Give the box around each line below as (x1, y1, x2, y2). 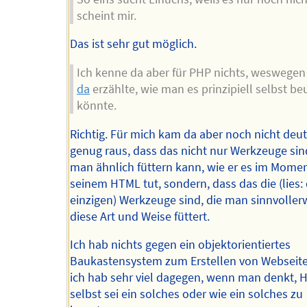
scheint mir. (76, 8, 136, 23)
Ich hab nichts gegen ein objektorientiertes (70, 237, 291, 253)
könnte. (76, 97, 116, 113)
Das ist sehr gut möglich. (70, 36, 197, 52)
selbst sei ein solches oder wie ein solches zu (70, 286, 304, 302)
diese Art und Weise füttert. (70, 208, 210, 224)
